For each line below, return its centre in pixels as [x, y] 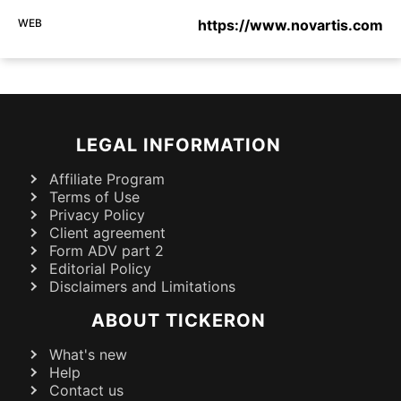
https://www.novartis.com [290, 26]
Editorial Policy [100, 269]
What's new [88, 355]
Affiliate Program [107, 179]
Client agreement [107, 233]
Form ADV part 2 [107, 251]
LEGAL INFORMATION [178, 145]
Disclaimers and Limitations [142, 287]
